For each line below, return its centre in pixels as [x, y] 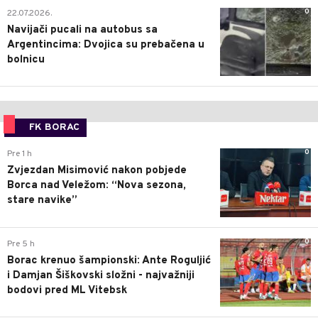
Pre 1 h [20, 154]
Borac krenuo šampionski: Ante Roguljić [109, 261]
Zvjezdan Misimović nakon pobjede [97, 171]
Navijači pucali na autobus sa [82, 31]
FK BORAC [54, 128]
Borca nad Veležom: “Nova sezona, [97, 186]
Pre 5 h [21, 244]
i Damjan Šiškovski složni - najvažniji [101, 275]
